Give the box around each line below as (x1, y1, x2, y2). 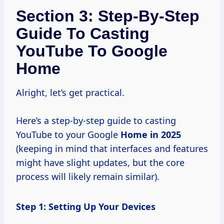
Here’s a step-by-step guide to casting (16, 114, 176, 126)
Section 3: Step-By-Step (16, 6, 199, 25)
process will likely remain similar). (16, 170, 159, 182)
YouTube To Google (16, 41, 167, 60)
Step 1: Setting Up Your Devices (16, 200, 155, 212)
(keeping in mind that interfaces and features (16, 142, 208, 154)
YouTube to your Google (16, 128, 120, 140)
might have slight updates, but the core (16, 156, 184, 168)
